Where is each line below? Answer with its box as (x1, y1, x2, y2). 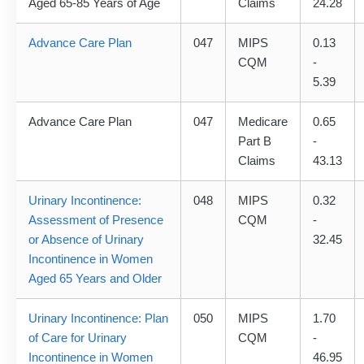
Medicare (238, 115, 288, 129)
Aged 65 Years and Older (28, 271, 162, 286)
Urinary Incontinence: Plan (28, 311, 168, 326)
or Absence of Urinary (28, 232, 144, 247)
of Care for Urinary (28, 331, 127, 345)
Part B (238, 134, 271, 149)
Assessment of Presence (28, 213, 163, 227)
